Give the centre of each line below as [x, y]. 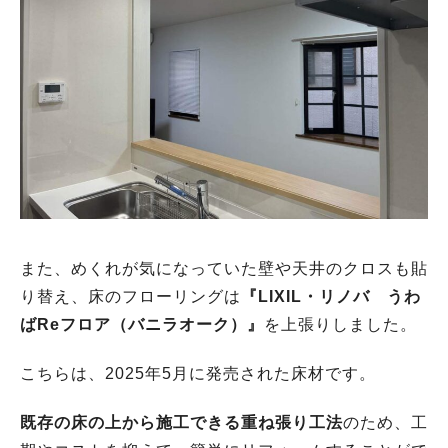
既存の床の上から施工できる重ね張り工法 [181, 422]
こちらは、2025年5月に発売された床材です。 [198, 374]
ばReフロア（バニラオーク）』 [142, 325]
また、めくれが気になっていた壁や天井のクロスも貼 [224, 269]
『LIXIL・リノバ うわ [331, 297]
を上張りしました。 [340, 325]
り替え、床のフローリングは [130, 297]
